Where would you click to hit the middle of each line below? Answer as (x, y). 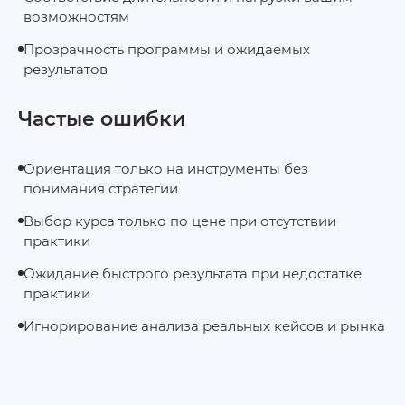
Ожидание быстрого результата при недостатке (193, 273)
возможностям (76, 16)
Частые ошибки (102, 118)
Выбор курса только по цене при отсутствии (180, 221)
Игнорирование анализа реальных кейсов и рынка (204, 325)
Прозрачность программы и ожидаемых (167, 49)
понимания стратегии (101, 188)
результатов (66, 69)
